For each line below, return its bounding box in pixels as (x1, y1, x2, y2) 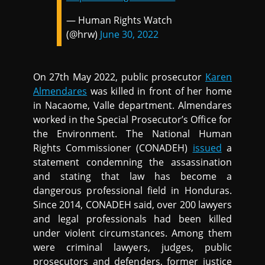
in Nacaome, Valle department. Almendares (33, 99, 232, 112)
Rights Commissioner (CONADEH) (33, 141, 193, 154)
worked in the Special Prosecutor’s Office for (33, 113, 232, 126)
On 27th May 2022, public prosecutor (33, 70, 205, 83)
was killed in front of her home (87, 85, 232, 98)
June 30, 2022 (100, 28, 159, 41)
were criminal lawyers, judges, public (33, 241, 232, 254)
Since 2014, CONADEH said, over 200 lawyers (33, 198, 232, 211)
